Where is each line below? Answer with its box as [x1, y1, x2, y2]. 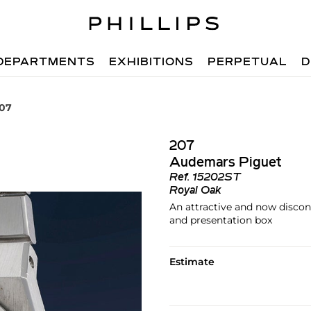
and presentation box [169, 214, 272, 226]
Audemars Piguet [169, 156, 281, 170]
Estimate [169, 255, 215, 268]
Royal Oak [169, 185, 221, 196]
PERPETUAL [208, 57, 288, 68]
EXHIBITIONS [109, 57, 194, 68]
